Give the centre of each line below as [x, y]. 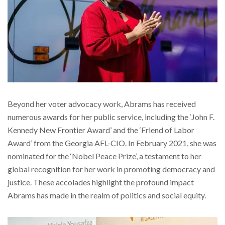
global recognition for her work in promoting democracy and [111, 169]
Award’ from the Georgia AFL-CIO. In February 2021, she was [112, 143]
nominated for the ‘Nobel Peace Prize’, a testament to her [104, 156]
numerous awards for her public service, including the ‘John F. [111, 117]
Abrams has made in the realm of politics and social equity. [107, 195]
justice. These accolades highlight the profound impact [101, 182]
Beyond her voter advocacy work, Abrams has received [102, 104]
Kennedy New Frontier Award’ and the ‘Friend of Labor [101, 130]
